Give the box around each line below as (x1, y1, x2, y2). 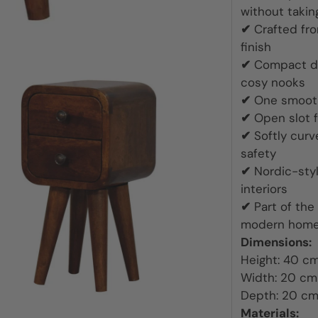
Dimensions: (241, 234, 312, 250)
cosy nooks (241, 75, 306, 90)
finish (241, 39, 272, 55)
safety (241, 146, 277, 161)
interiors (241, 181, 288, 197)
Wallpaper (92, 30, 148, 45)
